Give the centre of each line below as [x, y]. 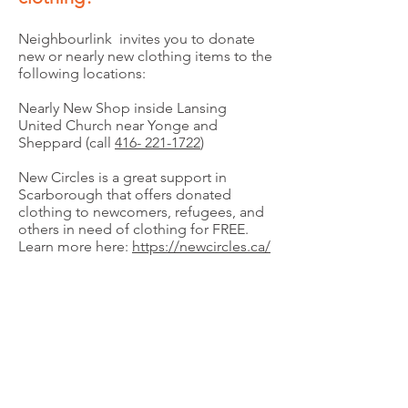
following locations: [82, 73]
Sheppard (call [66, 143]
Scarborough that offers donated [125, 194]
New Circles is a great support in [122, 177]
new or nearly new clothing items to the [145, 56]
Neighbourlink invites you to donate [137, 39]
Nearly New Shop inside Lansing [122, 108]
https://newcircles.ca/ [201, 246]
